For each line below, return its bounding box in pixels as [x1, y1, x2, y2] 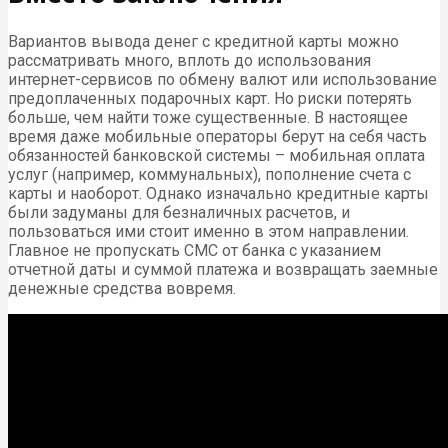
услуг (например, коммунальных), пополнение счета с [8, 165, 411, 185]
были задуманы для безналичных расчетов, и [8, 203, 350, 223]
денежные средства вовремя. [8, 279, 236, 299]
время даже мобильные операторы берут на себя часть [8, 127, 427, 147]
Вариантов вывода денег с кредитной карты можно [8, 32, 399, 52]
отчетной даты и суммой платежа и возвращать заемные [8, 260, 438, 280]
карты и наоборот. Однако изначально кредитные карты [8, 184, 429, 204]
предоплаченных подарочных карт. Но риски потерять [8, 89, 412, 109]
